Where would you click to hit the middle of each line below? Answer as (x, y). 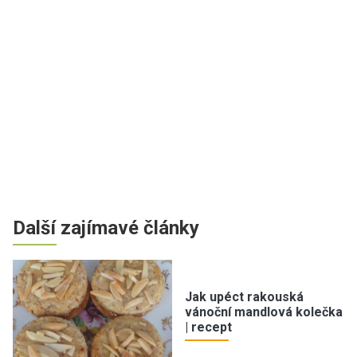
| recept (208, 328)
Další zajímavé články (106, 228)
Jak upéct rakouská (244, 297)
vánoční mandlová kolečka (264, 312)
